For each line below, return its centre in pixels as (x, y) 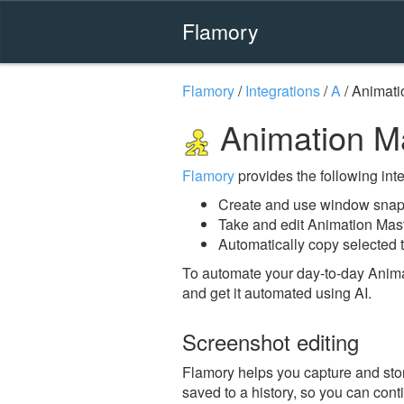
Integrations (283, 91)
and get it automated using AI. (277, 292)
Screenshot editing (271, 341)
